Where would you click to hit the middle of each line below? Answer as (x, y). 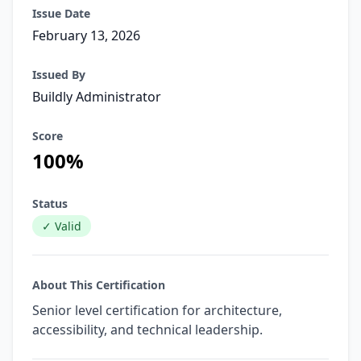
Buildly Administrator (97, 97)
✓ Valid (62, 226)
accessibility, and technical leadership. (147, 330)
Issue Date (61, 13)
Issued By (59, 75)
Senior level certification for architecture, (157, 310)
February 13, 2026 (86, 35)
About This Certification (99, 285)
